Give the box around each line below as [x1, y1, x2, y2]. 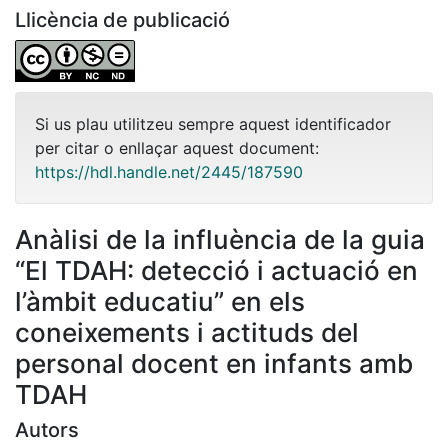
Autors [15, 417, 79, 442]
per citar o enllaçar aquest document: [35, 137, 319, 158]
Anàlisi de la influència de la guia [15, 223, 425, 255]
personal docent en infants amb [15, 347, 413, 379]
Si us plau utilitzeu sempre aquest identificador [35, 113, 391, 134]
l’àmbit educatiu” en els [15, 285, 305, 317]
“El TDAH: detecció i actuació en [15, 254, 418, 286]
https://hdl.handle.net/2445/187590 [35, 161, 303, 182]
